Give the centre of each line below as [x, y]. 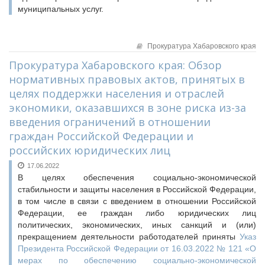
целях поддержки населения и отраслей [117, 93]
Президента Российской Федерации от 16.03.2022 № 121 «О [137, 248]
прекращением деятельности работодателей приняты [129, 237]
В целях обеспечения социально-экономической [137, 177]
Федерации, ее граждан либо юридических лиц [137, 213]
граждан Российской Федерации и [101, 136]
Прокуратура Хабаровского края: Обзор [115, 65]
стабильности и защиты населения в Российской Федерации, [137, 189]
